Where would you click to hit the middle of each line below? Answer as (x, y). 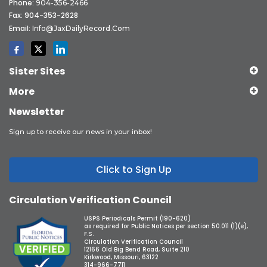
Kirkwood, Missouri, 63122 (122, 257)
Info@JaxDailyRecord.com (81, 29)
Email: (21, 29)
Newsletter (37, 112)
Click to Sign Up (133, 170)
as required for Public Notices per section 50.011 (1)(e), (166, 226)
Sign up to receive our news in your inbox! (80, 132)
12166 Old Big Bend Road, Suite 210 (137, 250)
